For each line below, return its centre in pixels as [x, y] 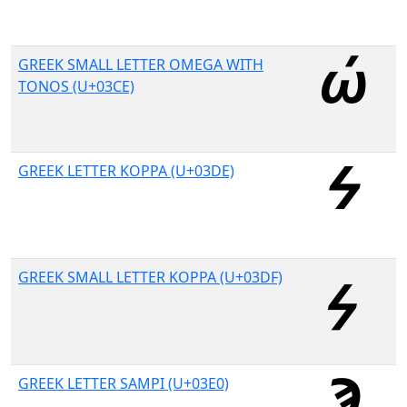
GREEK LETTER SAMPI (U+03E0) [124, 383]
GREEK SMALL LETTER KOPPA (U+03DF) [150, 277]
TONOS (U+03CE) [76, 86]
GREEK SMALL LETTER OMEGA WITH [141, 65]
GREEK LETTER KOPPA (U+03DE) [126, 171]
